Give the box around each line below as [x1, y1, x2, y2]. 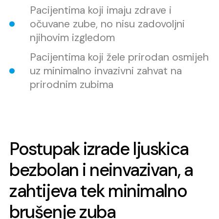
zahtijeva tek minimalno [9, 179, 187, 202]
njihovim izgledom [29, 31, 115, 45]
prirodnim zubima [29, 78, 113, 92]
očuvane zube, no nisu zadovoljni [29, 17, 185, 31]
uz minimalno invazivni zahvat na [29, 64, 182, 78]
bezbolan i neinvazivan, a [9, 158, 193, 181]
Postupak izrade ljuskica [9, 137, 189, 160]
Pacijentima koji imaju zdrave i [29, 3, 172, 18]
